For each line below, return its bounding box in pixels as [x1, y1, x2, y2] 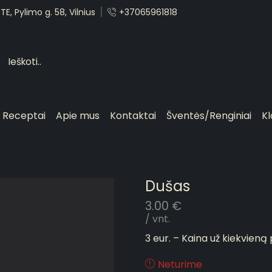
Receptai [2, 109, 46, 123]
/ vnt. [145, 212, 170, 226]
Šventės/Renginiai [166, 109, 252, 123]
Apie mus [56, 109, 100, 123]
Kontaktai [110, 109, 157, 123]
